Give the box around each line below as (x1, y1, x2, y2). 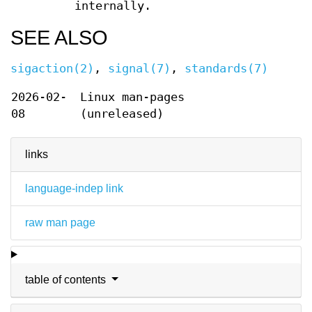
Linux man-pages (80, 90, 185, 104)
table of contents (25, 273, 109, 286)
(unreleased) (80, 107, 164, 120)
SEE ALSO (10, 26, 108, 49)
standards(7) (185, 61, 268, 75)
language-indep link (25, 182, 123, 194)
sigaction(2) (10, 61, 94, 75)
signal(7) (108, 61, 171, 75)
